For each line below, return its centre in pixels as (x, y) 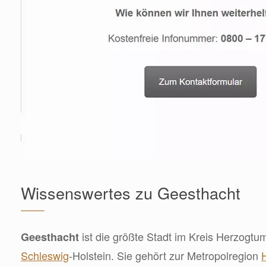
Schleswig (45, 255)
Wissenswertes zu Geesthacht (131, 193)
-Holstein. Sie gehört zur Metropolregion (165, 255)
